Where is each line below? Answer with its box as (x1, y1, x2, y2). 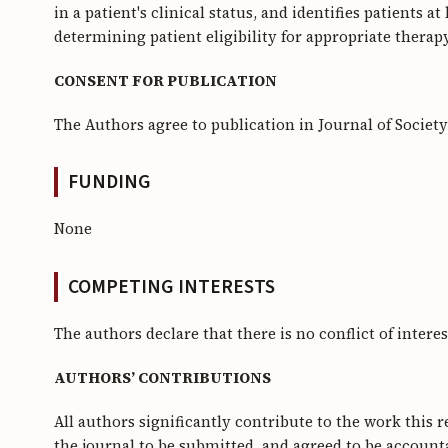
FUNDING (67, 168, 151, 197)
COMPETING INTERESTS (67, 273, 275, 302)
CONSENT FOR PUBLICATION (54, 70, 277, 91)
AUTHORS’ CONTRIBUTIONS (54, 368, 271, 389)
